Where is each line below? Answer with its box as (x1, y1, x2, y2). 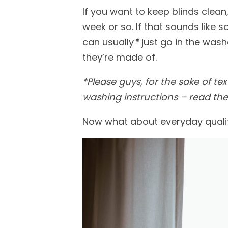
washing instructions (82, 91, 178, 103)
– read (178, 91, 213, 103)
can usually (82, 36, 134, 48)
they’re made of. (82, 51, 157, 64)
